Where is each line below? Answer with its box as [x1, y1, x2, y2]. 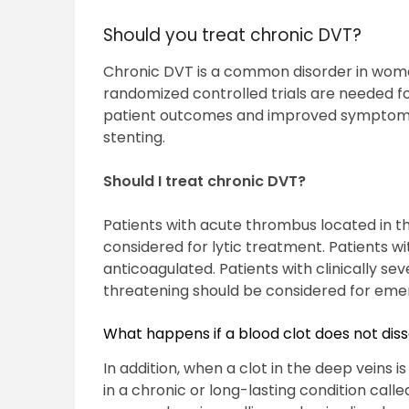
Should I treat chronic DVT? [103, 171, 307, 193]
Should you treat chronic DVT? [103, 23, 362, 48]
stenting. [103, 127, 166, 149]
